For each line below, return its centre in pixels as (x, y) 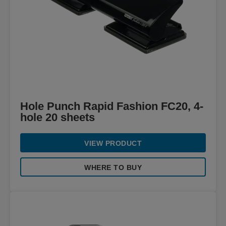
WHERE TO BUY (113, 167)
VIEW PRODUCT (113, 143)
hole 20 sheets (58, 117)
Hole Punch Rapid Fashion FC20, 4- (112, 106)
